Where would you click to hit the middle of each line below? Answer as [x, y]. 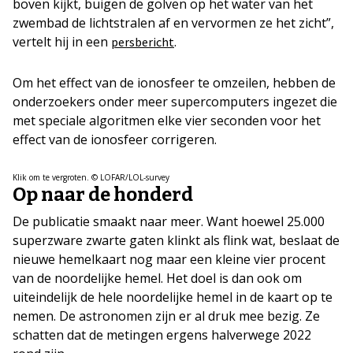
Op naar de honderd [103, 194]
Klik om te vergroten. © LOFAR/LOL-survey [91, 177]
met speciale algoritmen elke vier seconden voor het [167, 120]
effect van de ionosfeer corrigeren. [115, 139]
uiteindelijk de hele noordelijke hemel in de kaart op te [173, 297]
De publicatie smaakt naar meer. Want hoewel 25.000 [169, 221]
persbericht [143, 41]
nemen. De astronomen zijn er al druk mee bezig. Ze [166, 316]
